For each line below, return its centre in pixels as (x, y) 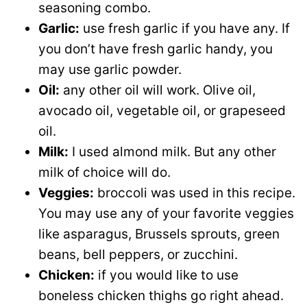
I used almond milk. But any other (172, 152)
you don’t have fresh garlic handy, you (156, 49)
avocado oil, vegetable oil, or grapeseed (162, 111)
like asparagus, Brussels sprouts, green (159, 234)
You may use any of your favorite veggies (166, 214)
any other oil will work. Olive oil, (158, 90)
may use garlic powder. (110, 70)
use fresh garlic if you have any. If (185, 29)
